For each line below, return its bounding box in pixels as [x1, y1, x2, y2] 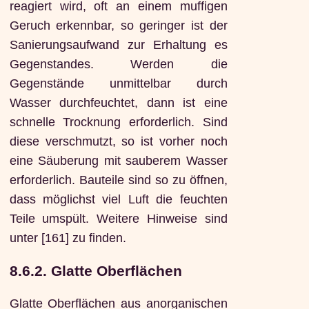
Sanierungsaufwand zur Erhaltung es [9, 38, 228, 52]
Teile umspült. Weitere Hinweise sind [9, 212, 228, 226]
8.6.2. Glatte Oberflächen [9, 263, 182, 279]
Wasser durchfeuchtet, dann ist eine [9, 96, 228, 110]
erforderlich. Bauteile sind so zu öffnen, [9, 173, 228, 188]
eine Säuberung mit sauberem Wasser [9, 154, 228, 168]
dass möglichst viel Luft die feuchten [9, 192, 228, 207]
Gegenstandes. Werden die [9, 57, 228, 72]
